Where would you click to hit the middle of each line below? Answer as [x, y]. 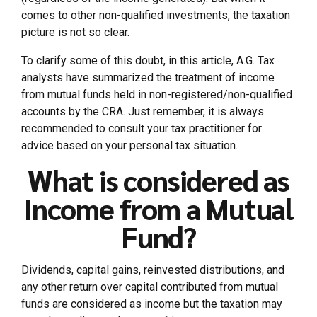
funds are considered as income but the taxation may [152, 304]
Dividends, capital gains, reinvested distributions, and [153, 270]
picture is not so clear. [75, 33]
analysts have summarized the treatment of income [148, 78]
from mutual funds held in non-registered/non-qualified [157, 95]
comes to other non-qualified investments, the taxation [156, 16]
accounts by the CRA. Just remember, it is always [143, 112]
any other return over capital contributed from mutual [150, 287]
